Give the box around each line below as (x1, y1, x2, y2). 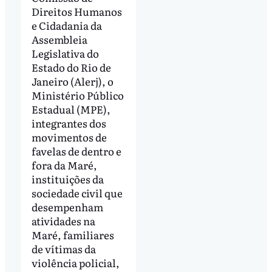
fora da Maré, (31, 157, 97, 172)
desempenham (31, 199, 103, 214)
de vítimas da (31, 240, 96, 256)
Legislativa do (31, 45, 99, 61)
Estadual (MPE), (31, 101, 110, 117)
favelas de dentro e (31, 143, 121, 158)
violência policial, (31, 254, 120, 270)
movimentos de (31, 129, 107, 144)
